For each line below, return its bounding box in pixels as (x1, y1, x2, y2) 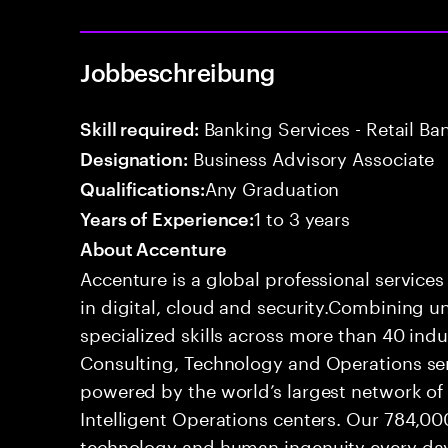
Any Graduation (204, 172, 340, 200)
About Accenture (80, 235, 227, 260)
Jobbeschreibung (80, 56, 275, 88)
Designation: (80, 145, 188, 170)
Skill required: (80, 115, 199, 140)
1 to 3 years (254, 202, 351, 230)
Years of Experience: (80, 205, 255, 230)
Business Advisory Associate (187, 142, 435, 170)
